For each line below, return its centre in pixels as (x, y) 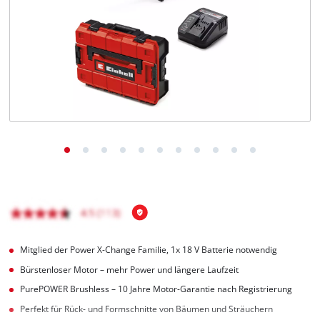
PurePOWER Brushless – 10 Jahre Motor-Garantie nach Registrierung (156, 289)
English (55, 40)
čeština (55, 68)
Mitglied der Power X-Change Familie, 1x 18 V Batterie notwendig (149, 249)
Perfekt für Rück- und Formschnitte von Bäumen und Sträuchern (147, 309)
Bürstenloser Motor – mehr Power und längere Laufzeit (130, 269)
